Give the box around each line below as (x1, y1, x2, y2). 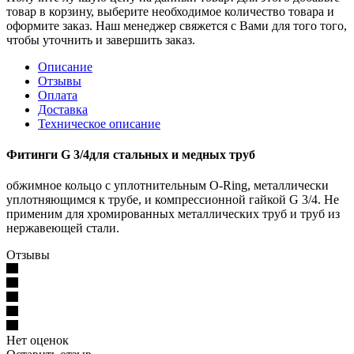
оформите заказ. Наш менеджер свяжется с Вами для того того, (6, 18, 347, 32)
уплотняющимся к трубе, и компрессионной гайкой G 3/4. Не (6, 193, 339, 207)
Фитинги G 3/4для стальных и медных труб (6, 148, 255, 162)
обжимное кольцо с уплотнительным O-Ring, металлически (6, 179, 329, 193)
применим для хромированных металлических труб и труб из (6, 207, 340, 221)
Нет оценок (6, 333, 69, 348)
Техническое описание (38, 116, 160, 130)
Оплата (38, 88, 77, 102)
